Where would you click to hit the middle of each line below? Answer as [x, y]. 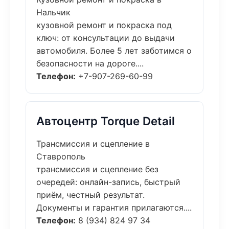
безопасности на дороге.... [90, 63]
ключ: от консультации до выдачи [106, 38]
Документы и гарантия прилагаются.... [114, 208]
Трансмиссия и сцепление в [93, 144]
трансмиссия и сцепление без [97, 169]
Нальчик [53, 12]
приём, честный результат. [90, 195]
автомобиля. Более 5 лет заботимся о [114, 51]
